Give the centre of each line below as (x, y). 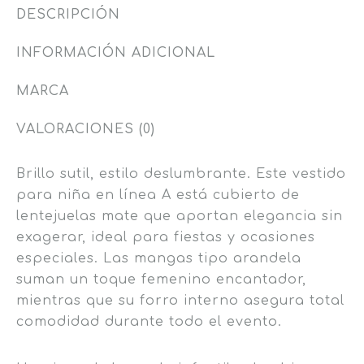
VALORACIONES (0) (86, 130)
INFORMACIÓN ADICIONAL (116, 53)
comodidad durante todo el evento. (149, 322)
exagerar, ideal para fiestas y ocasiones (166, 238)
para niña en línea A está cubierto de (158, 195)
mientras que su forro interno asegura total (180, 301)
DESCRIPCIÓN (68, 15)
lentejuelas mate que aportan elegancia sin (180, 217)
